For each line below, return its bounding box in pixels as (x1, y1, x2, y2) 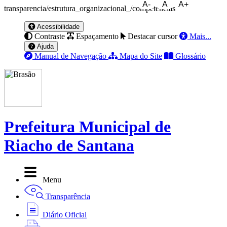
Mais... (190, 32, 211, 41)
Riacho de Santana (4, 136, 134, 155)
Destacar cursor (128, 32, 177, 41)
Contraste (34, 32, 65, 41)
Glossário (175, 52, 206, 60)
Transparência (46, 192, 90, 201)
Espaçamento (76, 32, 119, 41)
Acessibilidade (35, 23, 80, 30)
